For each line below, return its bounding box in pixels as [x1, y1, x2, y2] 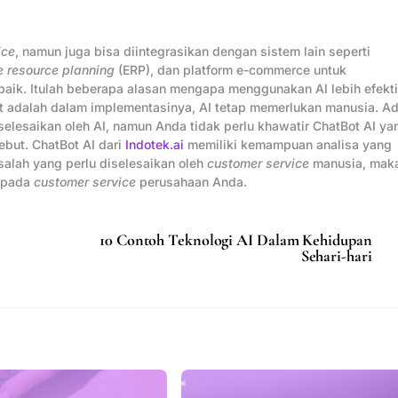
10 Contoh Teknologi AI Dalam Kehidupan [99, 230, 372, 251]
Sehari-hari [300, 246, 372, 267]
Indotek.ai [125, 137, 184, 153]
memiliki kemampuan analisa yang [184, 137, 392, 153]
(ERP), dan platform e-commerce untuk [115, 62, 346, 78]
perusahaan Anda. [136, 174, 247, 190]
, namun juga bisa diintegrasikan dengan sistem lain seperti [15, 44, 370, 60]
